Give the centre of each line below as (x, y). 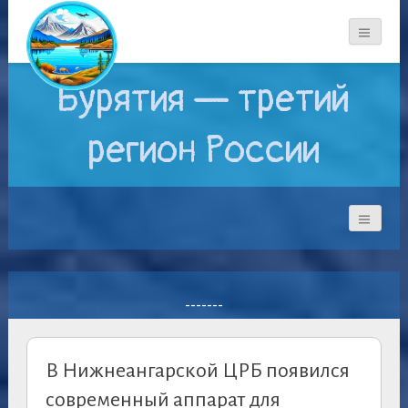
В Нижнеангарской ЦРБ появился (197, 371)
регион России (204, 151)
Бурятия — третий (204, 100)
